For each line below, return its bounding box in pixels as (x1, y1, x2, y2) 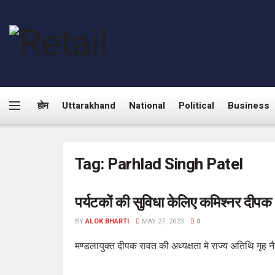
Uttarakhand (62, 99, 115, 112)
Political (179, 99, 214, 112)
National (129, 99, 165, 112)
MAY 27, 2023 (140, 216, 184, 227)
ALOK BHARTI (85, 216, 129, 227)
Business (228, 99, 269, 112)
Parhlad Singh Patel (107, 153, 243, 176)
